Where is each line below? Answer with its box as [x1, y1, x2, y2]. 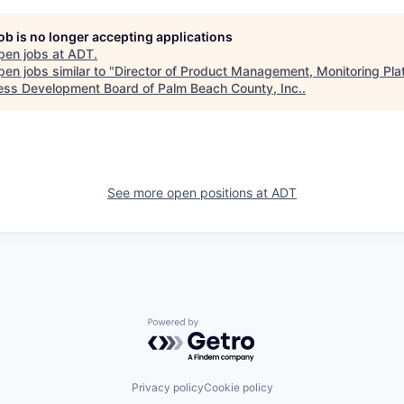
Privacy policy [131, 380, 204, 394]
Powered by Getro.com [147, 317, 306, 335]
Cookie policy [203, 380, 273, 394]
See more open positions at [107, 185, 271, 200]
